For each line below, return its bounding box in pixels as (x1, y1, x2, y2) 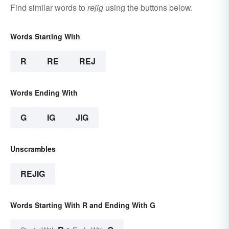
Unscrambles (10, 143, 56, 154)
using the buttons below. (103, 1, 193, 13)
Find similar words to (10, 1, 87, 13)
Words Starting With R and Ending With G (10, 199, 155, 210)
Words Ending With (10, 87, 78, 98)
